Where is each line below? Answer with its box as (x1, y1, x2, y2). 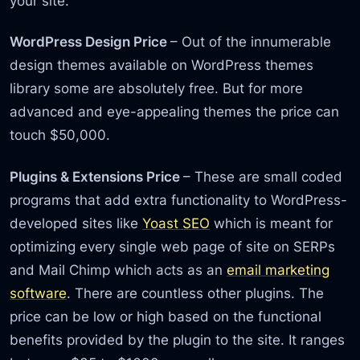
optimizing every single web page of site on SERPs (10, 237, 336, 255)
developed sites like (10, 214, 143, 231)
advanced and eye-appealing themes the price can (10, 103, 340, 121)
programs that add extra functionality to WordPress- (10, 190, 348, 208)
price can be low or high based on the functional (10, 307, 322, 325)
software (10, 284, 67, 301)
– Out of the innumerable (170, 33, 332, 51)
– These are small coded (183, 167, 343, 185)
